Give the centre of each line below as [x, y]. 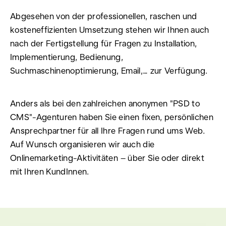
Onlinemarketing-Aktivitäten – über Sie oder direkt [107, 158]
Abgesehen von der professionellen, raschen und [104, 16]
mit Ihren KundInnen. [50, 171]
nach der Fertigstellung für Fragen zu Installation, [104, 43]
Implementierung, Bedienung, [67, 57]
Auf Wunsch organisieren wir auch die [82, 144]
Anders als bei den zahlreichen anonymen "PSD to [105, 103]
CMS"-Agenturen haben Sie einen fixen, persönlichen [112, 117]
